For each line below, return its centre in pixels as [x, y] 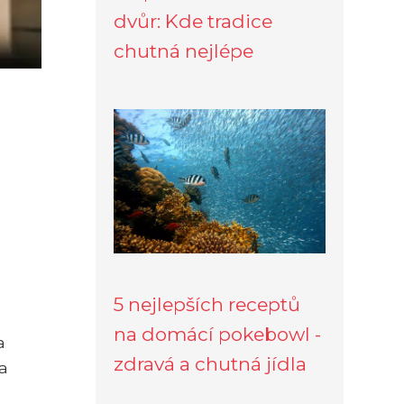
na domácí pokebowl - [217, 334]
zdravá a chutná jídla [210, 363]
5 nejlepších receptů [207, 304]
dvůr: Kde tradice [193, 21]
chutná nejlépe [184, 50]
